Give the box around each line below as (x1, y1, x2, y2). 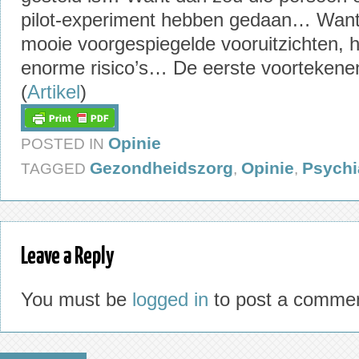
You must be (21, 288, 132, 310)
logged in (132, 288, 208, 310)
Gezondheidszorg (90, 159, 233, 177)
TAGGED (21, 159, 90, 177)
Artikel (27, 81, 80, 103)
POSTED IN (21, 135, 108, 152)
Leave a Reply (21, 240, 115, 268)
